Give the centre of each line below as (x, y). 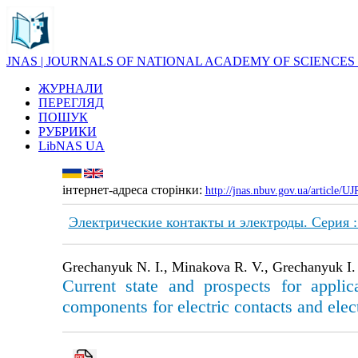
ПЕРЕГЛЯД (71, 103)
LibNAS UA (72, 146)
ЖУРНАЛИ (71, 88)
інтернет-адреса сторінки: (133, 190)
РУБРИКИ (68, 131)
